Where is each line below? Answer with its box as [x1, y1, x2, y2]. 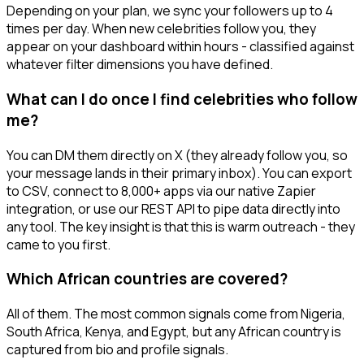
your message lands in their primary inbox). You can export [6, 163, 352, 182]
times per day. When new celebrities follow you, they [6, 19, 316, 38]
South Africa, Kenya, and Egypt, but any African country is [6, 323, 341, 341]
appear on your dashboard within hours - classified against [6, 37, 354, 56]
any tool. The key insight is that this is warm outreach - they [6, 217, 355, 236]
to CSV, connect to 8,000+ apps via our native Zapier [6, 181, 316, 200]
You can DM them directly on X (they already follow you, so [6, 145, 348, 164]
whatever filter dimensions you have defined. [6, 55, 273, 74]
